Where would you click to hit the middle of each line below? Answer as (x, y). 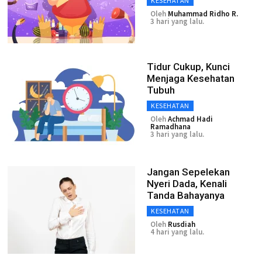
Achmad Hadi (190, 119)
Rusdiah (182, 224)
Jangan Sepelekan (188, 172)
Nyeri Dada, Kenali (187, 184)
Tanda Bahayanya (186, 195)
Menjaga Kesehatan (191, 78)
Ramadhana (170, 127)
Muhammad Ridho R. (203, 14)
